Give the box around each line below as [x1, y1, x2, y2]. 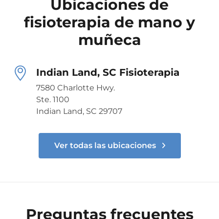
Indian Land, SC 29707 [36, 106, 122, 116]
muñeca [78, 30, 141, 49]
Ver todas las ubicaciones [54, 140, 158, 150]
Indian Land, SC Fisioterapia [36, 66, 179, 78]
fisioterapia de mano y [24, 13, 195, 31]
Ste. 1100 [36, 94, 69, 104]
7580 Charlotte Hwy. [36, 83, 115, 92]
